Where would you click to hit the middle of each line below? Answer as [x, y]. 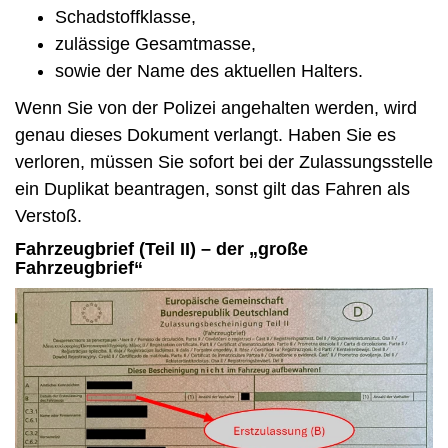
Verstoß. [48, 215]
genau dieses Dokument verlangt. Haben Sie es [205, 134]
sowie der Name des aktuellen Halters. [209, 70]
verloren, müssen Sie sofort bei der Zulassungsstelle [224, 161]
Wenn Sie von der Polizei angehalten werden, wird [216, 107]
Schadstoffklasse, [125, 16]
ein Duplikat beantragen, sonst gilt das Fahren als [212, 188]
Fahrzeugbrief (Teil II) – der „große [161, 248]
